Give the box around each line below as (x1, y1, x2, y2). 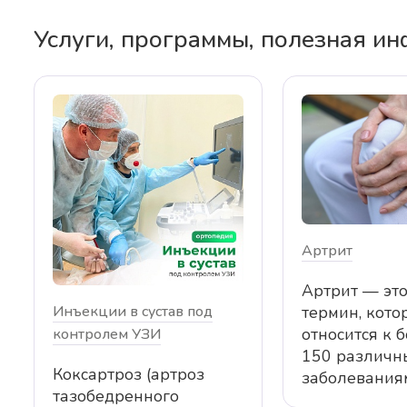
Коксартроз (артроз (53, 362, 204, 385)
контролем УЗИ (53, 323, 161, 344)
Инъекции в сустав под (53, 301, 213, 322)
